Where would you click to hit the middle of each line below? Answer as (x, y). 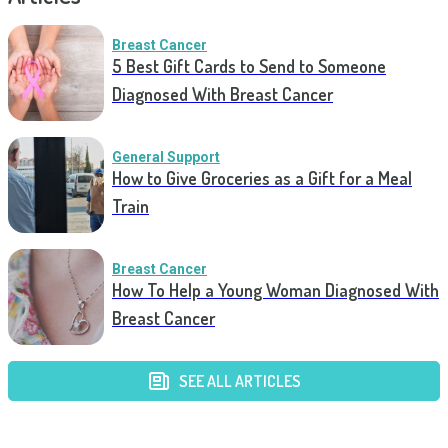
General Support (166, 157)
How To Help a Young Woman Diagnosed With (275, 290)
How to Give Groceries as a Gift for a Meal (262, 178)
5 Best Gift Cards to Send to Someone (249, 66)
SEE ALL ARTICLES (240, 381)
